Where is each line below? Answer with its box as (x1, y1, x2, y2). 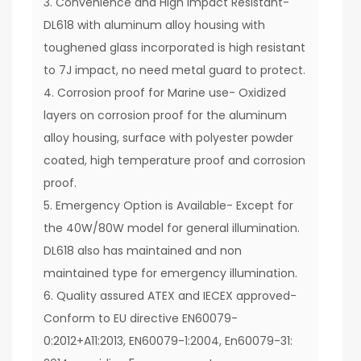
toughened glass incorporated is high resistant (44, 39, 305, 56)
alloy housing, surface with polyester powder (44, 130, 293, 146)
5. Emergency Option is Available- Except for (44, 197, 293, 214)
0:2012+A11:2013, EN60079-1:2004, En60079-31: (44, 333, 293, 349)
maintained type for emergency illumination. (44, 265, 297, 281)
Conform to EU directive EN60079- (44, 310, 238, 326)
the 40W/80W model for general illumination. (44, 220, 300, 236)
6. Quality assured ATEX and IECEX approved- (44, 288, 297, 304)
